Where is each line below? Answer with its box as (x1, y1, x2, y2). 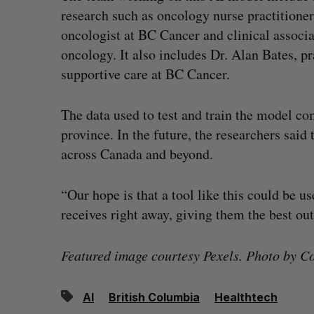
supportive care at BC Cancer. (61, 64, 230, 83)
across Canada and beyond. (61, 144, 213, 163)
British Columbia (109, 290, 200, 304)
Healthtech (214, 290, 278, 304)
